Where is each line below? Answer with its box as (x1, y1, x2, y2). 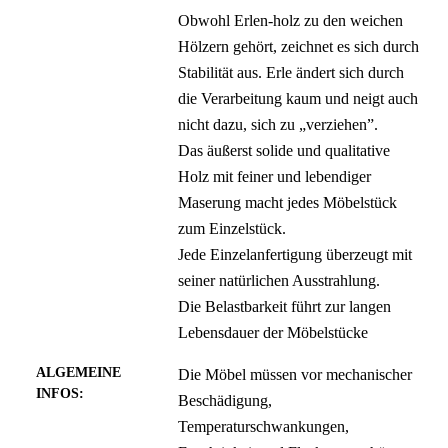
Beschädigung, (178, 392, 273, 409)
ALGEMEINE (36, 365, 122, 380)
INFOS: (36, 386, 85, 401)
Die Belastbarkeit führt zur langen (178, 298, 392, 315)
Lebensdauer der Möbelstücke (178, 324, 369, 341)
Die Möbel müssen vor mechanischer (178, 366, 413, 383)
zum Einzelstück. (178, 220, 287, 237)
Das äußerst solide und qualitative (178, 142, 391, 159)
